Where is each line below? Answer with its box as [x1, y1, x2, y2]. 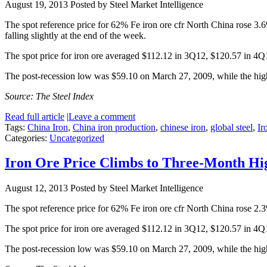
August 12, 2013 [5, 183, 68, 194]
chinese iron [160, 122, 206, 132]
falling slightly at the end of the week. [5, 30, 146, 41]
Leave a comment [69, 111, 135, 122]
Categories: [5, 132, 49, 143]
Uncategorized [49, 132, 104, 143]
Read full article [5, 111, 64, 122]
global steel [210, 122, 253, 132]
